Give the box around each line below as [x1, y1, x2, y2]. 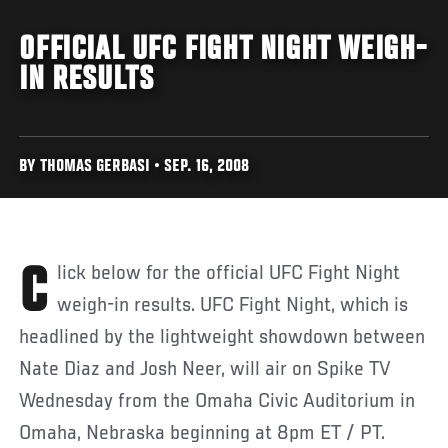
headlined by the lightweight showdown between [19, 326, 426, 349]
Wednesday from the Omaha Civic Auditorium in [19, 390, 416, 413]
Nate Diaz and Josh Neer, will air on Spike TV [19, 358, 392, 381]
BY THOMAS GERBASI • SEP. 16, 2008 [19, 158, 250, 176]
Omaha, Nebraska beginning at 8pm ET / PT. [19, 422, 386, 445]
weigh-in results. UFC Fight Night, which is [57, 294, 409, 317]
